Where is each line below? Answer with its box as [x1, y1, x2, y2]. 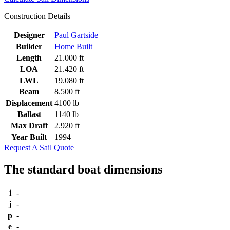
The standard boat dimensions [4, 162, 162, 176]
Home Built [54, 42, 92, 51]
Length [16, 53, 42, 62]
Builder [16, 42, 42, 51]
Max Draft [10, 121, 48, 130]
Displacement [6, 98, 52, 107]
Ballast [17, 109, 41, 119]
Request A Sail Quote [4, 143, 74, 152]
